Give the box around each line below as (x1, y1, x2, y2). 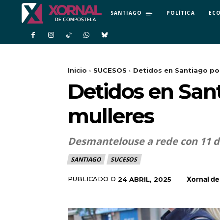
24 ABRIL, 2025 (118, 175, 171, 183)
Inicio (68, 66, 87, 75)
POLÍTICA (166, 9, 195, 16)
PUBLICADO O (68, 175, 116, 183)
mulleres (68, 103, 154, 129)
